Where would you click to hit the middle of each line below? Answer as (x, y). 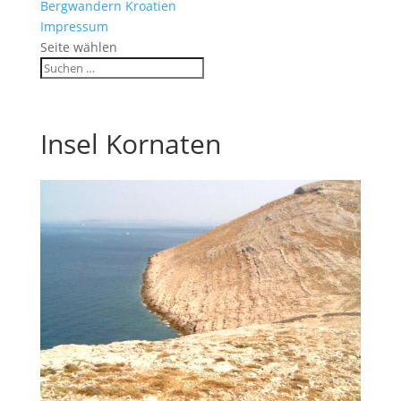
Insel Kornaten (130, 144)
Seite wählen (78, 47)
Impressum (74, 27)
